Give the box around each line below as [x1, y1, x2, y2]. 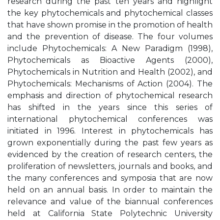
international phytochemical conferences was [7, 114, 213, 124]
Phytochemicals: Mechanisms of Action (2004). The [7, 79, 213, 88]
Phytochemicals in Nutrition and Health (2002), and [7, 67, 213, 77]
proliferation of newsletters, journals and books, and [7, 162, 213, 171]
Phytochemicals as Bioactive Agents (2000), [7, 55, 213, 65]
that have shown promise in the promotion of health [7, 20, 213, 29]
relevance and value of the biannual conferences [7, 197, 213, 206]
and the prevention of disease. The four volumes [7, 32, 213, 41]
